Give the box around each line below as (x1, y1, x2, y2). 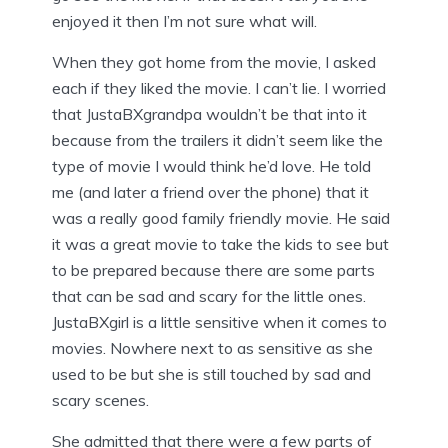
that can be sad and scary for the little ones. (52, 285, 366, 306)
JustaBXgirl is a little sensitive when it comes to (52, 311, 387, 332)
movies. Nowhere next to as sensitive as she (52, 337, 373, 358)
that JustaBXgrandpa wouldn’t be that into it (52, 103, 367, 124)
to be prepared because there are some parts (52, 259, 375, 280)
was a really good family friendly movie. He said (52, 207, 390, 228)
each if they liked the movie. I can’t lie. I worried (52, 77, 386, 98)
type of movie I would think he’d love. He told (52, 155, 371, 176)
